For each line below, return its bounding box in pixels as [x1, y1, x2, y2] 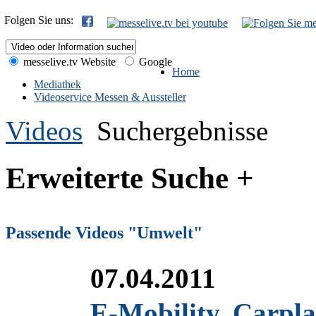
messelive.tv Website [20, 56, 116, 68]
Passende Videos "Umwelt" [6, 223, 202, 242]
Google [136, 56, 172, 68]
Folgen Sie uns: [4, 14, 79, 26]
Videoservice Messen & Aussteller [34, 91, 186, 103]
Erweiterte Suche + [6, 161, 254, 195]
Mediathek [34, 78, 81, 90]
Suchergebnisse [97, 116, 268, 146]
